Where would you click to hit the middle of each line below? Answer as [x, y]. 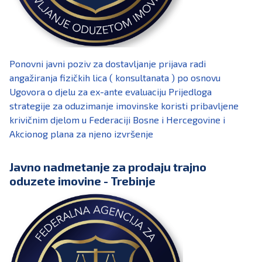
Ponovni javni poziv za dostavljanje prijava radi [108, 64]
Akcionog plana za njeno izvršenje [81, 134]
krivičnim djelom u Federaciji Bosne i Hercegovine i [117, 120]
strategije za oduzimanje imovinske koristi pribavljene [124, 106]
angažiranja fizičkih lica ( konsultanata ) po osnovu [115, 78]
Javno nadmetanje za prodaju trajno [108, 167]
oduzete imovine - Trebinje [82, 181]
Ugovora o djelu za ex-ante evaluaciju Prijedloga [111, 92]
